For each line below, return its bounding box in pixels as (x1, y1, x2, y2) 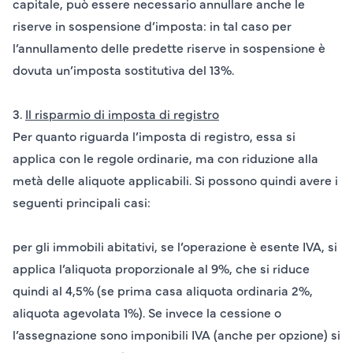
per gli (13, 237, 50, 255)
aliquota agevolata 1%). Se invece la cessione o (13, 303, 281, 321)
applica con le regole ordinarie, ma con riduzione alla (13, 149, 318, 167)
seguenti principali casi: (13, 193, 150, 211)
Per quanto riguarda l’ (13, 127, 139, 145)
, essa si (250, 127, 295, 145)
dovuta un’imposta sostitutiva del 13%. (13, 61, 234, 79)
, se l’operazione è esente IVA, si (154, 237, 337, 255)
